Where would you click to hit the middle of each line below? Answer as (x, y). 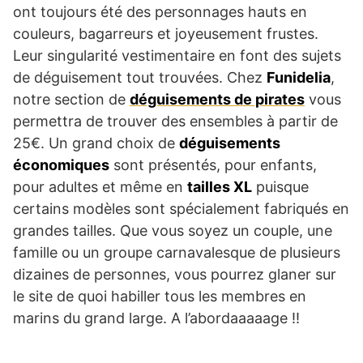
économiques (61, 164)
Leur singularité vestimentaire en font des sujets (177, 55)
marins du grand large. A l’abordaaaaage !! (156, 318)
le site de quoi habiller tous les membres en (160, 296)
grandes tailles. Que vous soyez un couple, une (173, 230)
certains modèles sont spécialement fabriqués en (181, 208)
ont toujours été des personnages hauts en (160, 11)
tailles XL (220, 186)
